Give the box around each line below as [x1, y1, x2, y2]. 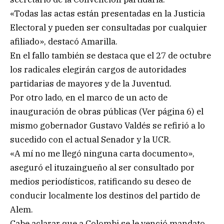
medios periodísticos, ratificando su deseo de [10, 175, 191, 187]
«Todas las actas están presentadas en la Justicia [10, 7, 205, 19]
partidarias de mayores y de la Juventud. [10, 77, 171, 89]
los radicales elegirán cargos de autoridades [10, 63, 186, 75]
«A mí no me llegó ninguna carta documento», [10, 147, 194, 159]
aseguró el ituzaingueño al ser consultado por [10, 161, 194, 173]
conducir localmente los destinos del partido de [10, 189, 200, 201]
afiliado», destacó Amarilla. [10, 35, 117, 47]
